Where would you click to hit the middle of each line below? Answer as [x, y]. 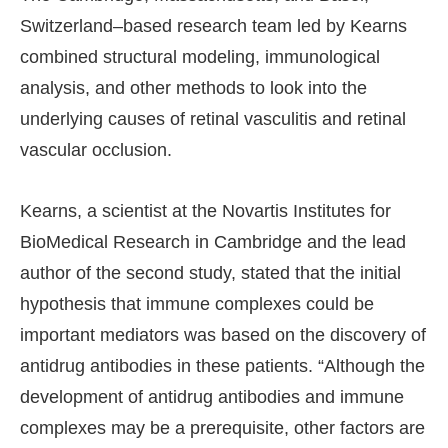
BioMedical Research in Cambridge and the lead [213, 242]
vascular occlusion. [96, 150]
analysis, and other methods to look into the [193, 88]
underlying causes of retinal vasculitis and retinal [213, 119]
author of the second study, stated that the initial [210, 273]
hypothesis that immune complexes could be [197, 304]
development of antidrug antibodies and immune [212, 397]
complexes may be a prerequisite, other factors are [222, 428]
